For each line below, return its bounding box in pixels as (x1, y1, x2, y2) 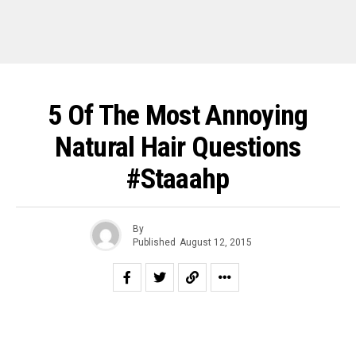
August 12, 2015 (179, 236, 252, 248)
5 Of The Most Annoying (48, 99, 308, 132)
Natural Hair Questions (55, 130, 301, 164)
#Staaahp (126, 162, 230, 195)
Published (132, 236, 176, 248)
